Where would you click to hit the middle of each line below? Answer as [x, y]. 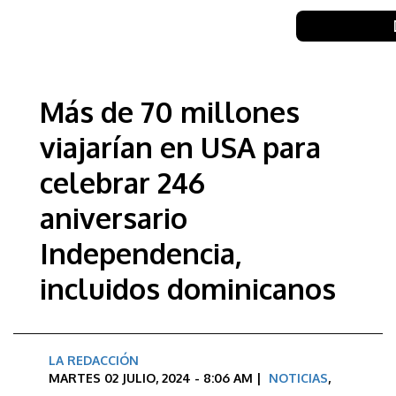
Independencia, [141, 253]
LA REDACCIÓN [94, 360]
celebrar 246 [122, 183]
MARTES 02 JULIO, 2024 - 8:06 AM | [159, 378]
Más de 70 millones [170, 112]
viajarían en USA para [180, 147]
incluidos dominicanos [188, 289]
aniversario [114, 218]
